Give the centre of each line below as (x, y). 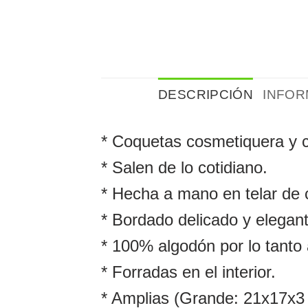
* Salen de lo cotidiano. (184, 167)
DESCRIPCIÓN (206, 94)
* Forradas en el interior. (188, 272)
